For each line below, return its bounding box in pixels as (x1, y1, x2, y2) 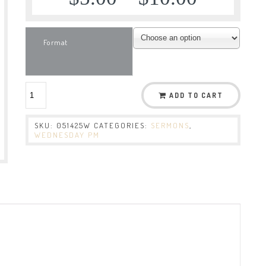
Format (43, 37, 68, 47)
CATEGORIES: (94, 120, 151, 130)
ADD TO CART (169, 90, 223, 100)
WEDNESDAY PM (34, 129, 100, 140)
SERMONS (151, 120, 190, 130)
